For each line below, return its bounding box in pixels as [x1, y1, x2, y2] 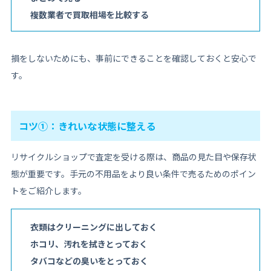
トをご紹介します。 [10, 184, 87, 197]
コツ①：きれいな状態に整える [18, 119, 156, 134]
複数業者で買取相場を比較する [30, 8, 149, 21]
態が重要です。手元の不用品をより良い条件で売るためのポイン [10, 168, 256, 180]
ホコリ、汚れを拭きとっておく [30, 238, 148, 250]
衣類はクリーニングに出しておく [30, 221, 157, 233]
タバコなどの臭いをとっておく [30, 255, 148, 267]
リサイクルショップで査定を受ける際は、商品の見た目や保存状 [10, 151, 256, 163]
